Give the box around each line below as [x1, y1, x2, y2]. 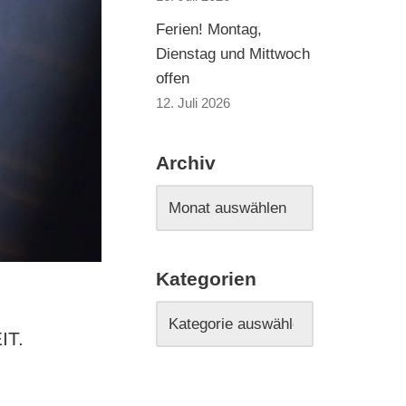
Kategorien [156, 268, 256, 290]
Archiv [156, 152, 216, 174]
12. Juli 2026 [156, 95, 230, 111]
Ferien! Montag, [156, 21, 262, 38]
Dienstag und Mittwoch [156, 45, 310, 63]
